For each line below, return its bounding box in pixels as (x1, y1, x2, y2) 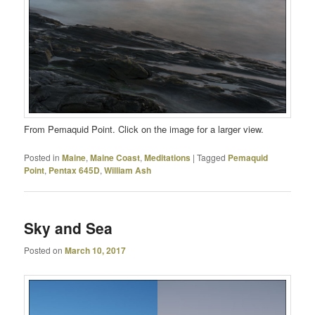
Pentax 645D (49, 164, 101, 177)
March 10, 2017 (65, 243, 127, 257)
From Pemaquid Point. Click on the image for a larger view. (24, 122, 264, 136)
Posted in (24, 151, 60, 164)
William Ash (104, 164, 152, 177)
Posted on (24, 243, 65, 256)
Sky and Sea (24, 217, 113, 239)
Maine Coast (90, 151, 141, 165)
